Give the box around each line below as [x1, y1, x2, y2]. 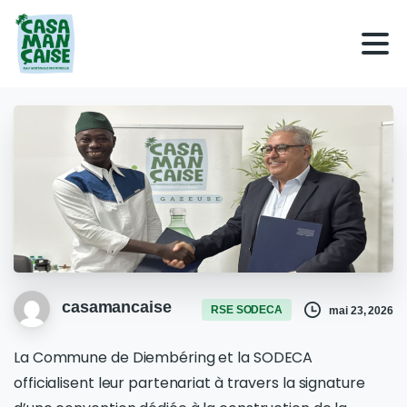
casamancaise [61, 298, 172, 317]
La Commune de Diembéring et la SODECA [14, 346, 313, 368]
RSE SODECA [211, 303, 283, 316]
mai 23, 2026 [329, 303, 393, 317]
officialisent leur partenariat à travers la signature [14, 372, 365, 393]
